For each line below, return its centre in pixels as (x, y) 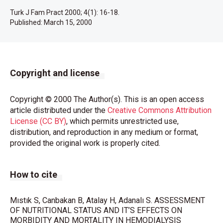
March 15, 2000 (68, 22)
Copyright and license (55, 73)
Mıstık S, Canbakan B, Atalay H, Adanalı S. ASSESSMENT (108, 200)
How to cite (34, 174)
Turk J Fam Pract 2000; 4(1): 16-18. (65, 12)
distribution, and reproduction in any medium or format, (104, 132)
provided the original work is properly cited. (85, 143)
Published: (27, 22)
